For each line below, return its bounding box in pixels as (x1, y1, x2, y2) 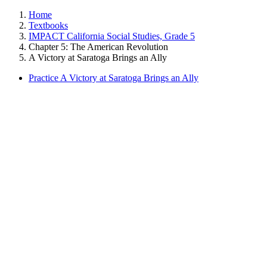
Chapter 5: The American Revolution (29, 42, 168, 52)
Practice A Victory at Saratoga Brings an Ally (29, 73, 198, 83)
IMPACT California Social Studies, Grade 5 (29, 31, 195, 41)
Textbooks (29, 20, 68, 30)
